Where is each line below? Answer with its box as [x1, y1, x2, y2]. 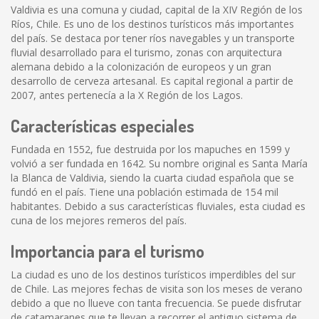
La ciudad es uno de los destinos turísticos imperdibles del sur [11, 268, 296, 281]
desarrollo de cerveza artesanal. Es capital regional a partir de [11, 74, 293, 88]
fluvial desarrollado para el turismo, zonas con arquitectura [11, 46, 282, 59]
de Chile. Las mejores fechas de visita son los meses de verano [11, 282, 303, 296]
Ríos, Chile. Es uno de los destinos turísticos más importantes [11, 17, 294, 31]
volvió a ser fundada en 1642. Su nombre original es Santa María [11, 157, 308, 170]
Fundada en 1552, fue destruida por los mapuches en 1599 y [11, 142, 290, 156]
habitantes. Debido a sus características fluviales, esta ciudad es [11, 199, 305, 213]
